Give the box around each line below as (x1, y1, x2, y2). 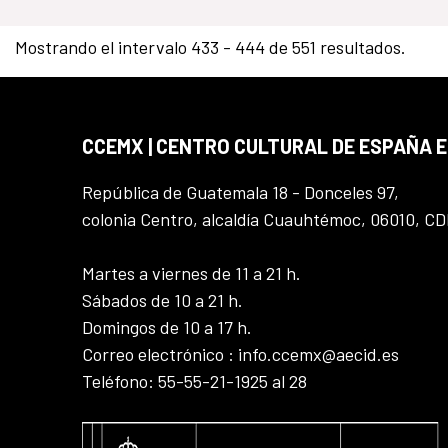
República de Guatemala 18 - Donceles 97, (82, 181, 399, 204)
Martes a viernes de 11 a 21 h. (82, 262, 301, 285)
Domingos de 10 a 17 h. (82, 316, 252, 339)
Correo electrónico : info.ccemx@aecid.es (82, 343, 399, 366)
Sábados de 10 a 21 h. (82, 289, 243, 312)
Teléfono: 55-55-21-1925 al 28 (82, 370, 307, 393)
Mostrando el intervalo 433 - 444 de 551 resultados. (14, 36, 406, 59)
